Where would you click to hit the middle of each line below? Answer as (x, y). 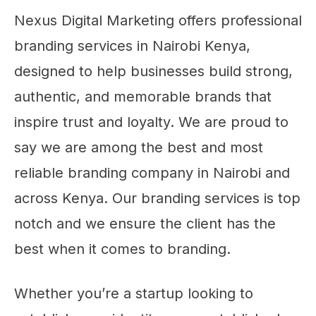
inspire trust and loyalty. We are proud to (151, 122)
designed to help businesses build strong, (153, 71)
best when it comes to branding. (122, 249)
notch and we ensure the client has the (145, 224)
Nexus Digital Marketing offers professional (158, 20)
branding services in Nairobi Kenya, (132, 46)
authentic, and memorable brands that (143, 97)
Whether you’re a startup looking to (134, 293)
